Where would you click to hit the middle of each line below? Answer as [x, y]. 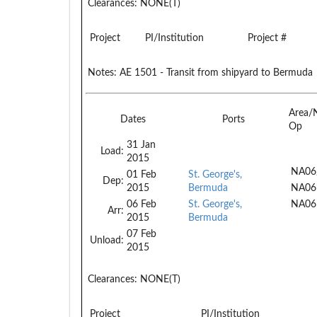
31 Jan [141, 145]
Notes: [102, 73]
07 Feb [142, 234]
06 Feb [142, 204]
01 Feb [142, 174]
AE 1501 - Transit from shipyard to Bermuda [215, 73]
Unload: [107, 240]
